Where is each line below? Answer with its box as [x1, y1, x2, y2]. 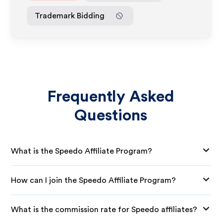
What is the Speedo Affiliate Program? [11, 147, 153, 155]
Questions [74, 108, 148, 123]
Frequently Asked [47, 89, 175, 105]
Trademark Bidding [35, 11, 105, 20]
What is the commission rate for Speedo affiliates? [11, 205, 198, 214]
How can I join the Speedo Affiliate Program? [11, 176, 176, 184]
